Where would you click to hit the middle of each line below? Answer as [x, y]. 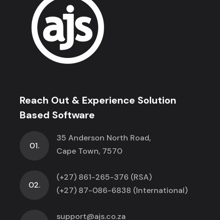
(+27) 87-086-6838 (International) [122, 190]
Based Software [57, 115]
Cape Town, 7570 [90, 151]
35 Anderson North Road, [104, 137]
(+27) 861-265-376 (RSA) [104, 177]
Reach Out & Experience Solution [98, 100]
